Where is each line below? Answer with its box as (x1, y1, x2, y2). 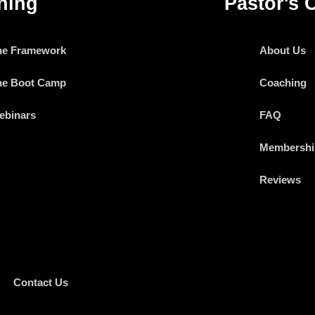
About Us (259, 44, 306, 56)
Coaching (259, 76, 307, 89)
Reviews (259, 173, 301, 186)
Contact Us (13, 276, 68, 288)
